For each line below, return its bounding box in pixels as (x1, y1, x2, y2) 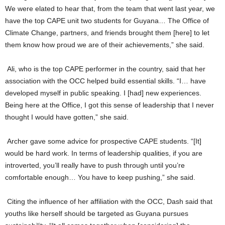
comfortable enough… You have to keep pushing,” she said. (5, 173, 195, 181)
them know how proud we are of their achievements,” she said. (5, 40, 204, 49)
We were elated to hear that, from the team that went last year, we (5, 4, 215, 13)
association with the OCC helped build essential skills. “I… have (5, 76, 206, 85)
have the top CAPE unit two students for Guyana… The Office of (5, 16, 209, 25)
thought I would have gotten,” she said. (5, 113, 129, 121)
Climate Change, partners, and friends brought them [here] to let (5, 28, 209, 37)
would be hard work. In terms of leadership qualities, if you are (5, 149, 202, 157)
